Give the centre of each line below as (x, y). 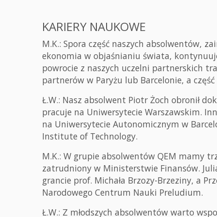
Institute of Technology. (90, 136)
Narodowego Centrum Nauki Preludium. (123, 192)
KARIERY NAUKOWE (94, 26)
